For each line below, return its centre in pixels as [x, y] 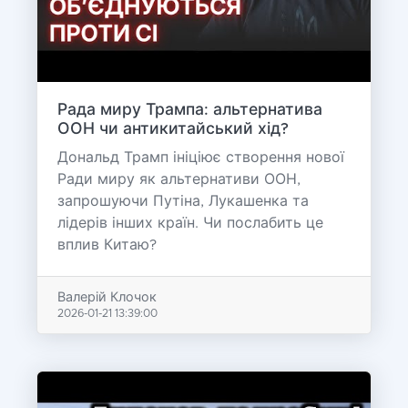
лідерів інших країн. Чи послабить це [190, 224]
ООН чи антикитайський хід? [173, 130]
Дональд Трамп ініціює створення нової [200, 158]
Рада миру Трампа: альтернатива [189, 111]
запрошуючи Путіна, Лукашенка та [183, 202]
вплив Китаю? [107, 245]
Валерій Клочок [107, 297]
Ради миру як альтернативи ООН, [178, 180]
